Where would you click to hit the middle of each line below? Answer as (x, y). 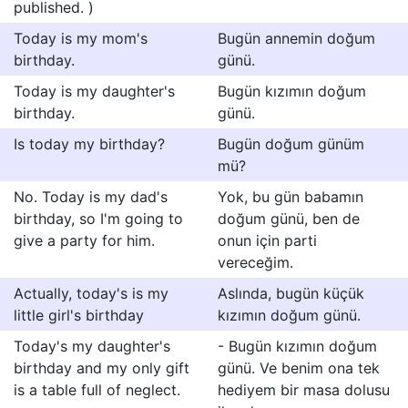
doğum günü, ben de (289, 219)
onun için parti (267, 240)
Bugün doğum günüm (291, 144)
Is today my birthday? (89, 144)
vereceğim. (255, 262)
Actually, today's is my (91, 293)
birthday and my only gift (102, 368)
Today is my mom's (81, 38)
